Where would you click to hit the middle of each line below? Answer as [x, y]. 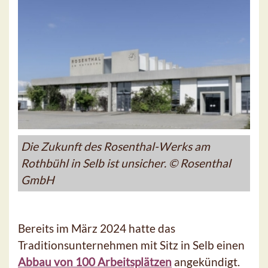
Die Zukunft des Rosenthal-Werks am [115, 147]
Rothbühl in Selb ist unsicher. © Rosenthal [126, 163]
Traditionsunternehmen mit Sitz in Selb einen [131, 245]
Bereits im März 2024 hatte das [97, 229]
